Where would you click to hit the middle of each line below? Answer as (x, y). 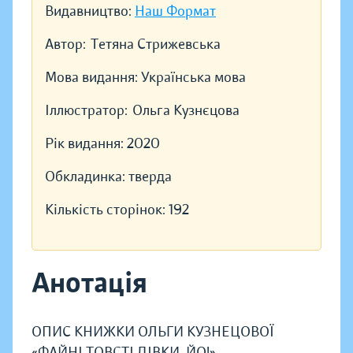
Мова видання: (93, 78)
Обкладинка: (87, 177)
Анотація (89, 283)
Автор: (65, 45)
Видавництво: (90, 11)
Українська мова (193, 78)
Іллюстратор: (86, 111)
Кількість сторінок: (107, 210)
